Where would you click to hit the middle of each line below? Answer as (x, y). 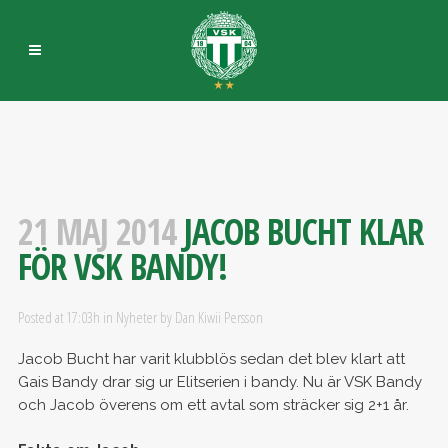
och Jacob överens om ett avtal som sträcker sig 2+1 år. (213, 405)
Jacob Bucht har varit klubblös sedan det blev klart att (211, 359)
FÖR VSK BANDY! (122, 266)
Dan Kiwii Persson (218, 317)
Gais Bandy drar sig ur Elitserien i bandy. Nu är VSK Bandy (219, 382)
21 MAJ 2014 (96, 231)
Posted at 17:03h (58, 317)
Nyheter (136, 317)
